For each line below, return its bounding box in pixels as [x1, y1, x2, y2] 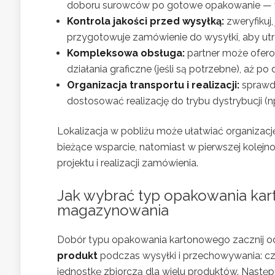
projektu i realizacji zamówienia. [57, 157, 198, 169]
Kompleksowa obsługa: [67, 47, 185, 60]
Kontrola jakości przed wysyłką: [67, 15, 224, 28]
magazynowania [57, 201, 169, 220]
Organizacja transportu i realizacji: [67, 79, 239, 91]
